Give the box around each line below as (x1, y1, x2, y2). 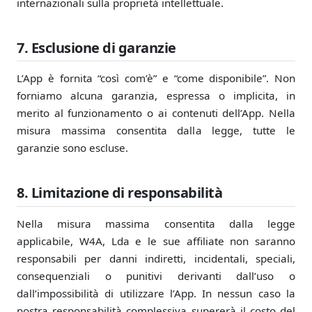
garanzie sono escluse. (17, 141, 128, 155)
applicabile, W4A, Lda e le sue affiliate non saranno (17, 233, 295, 248)
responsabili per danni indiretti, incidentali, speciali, (17, 251, 295, 265)
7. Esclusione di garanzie (17, 38, 176, 57)
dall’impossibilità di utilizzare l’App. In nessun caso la (17, 286, 295, 300)
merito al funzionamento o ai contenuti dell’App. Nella (17, 106, 295, 120)
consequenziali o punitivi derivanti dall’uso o (17, 268, 295, 283)
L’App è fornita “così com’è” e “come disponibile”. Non (17, 71, 295, 86)
